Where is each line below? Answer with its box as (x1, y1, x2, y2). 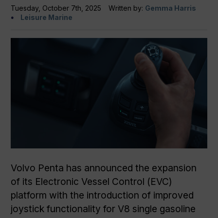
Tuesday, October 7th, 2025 (11, 4, 102, 13)
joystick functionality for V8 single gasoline (11, 203, 196, 215)
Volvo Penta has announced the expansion (11, 162, 197, 174)
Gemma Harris (145, 4, 197, 13)
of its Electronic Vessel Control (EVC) (11, 176, 173, 188)
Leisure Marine (20, 13, 73, 22)
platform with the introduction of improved (11, 189, 194, 201)
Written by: (109, 4, 145, 13)
